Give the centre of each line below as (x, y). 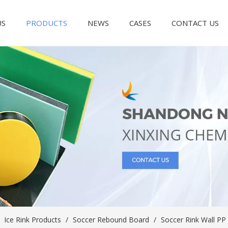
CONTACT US (195, 23)
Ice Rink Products (33, 220)
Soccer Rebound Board (111, 220)
